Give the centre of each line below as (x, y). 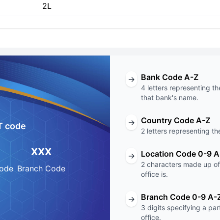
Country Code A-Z (176, 120)
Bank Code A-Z (170, 77)
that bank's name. (170, 97)
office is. (154, 174)
